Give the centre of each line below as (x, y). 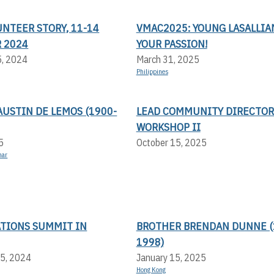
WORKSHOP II (168, 127)
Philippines (152, 71)
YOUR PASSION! (172, 43)
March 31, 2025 (168, 59)
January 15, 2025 (171, 257)
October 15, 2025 (171, 142)
